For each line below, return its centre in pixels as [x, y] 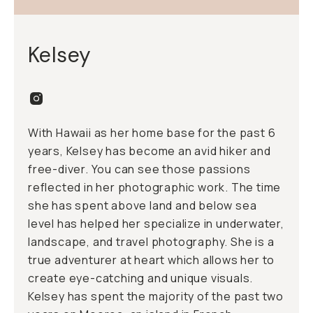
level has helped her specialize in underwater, [156, 224]
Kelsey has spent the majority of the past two [156, 296]
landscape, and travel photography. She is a [151, 242]
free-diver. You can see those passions [139, 169]
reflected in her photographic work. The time [155, 187]
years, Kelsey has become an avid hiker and [150, 151]
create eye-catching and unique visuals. [141, 278]
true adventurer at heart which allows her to [152, 260]
